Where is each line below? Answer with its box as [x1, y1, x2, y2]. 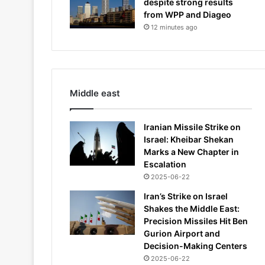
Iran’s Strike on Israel [144, 191, 228, 201]
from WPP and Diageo [144, 9, 231, 20]
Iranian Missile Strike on [144, 122, 241, 132]
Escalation [144, 159, 186, 169]
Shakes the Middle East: [144, 203, 240, 214]
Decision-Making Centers [144, 241, 247, 251]
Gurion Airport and [144, 228, 220, 238]
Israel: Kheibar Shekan [144, 134, 234, 144]
